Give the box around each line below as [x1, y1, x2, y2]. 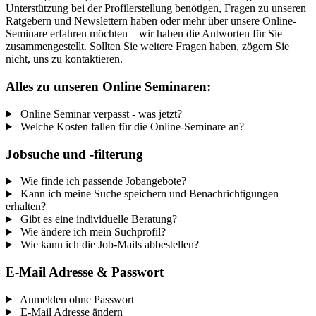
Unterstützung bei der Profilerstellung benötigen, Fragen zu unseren [6, 2, 306, 15]
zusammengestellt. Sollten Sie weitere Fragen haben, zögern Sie [6, 40, 289, 53]
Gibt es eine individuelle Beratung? [20, 213, 177, 226]
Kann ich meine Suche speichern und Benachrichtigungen [20, 188, 279, 200]
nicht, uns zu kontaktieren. [6, 53, 123, 66]
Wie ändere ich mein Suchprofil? [20, 226, 166, 238]
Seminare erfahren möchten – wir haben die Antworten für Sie [6, 28, 282, 40]
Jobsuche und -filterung [6, 146, 143, 162]
